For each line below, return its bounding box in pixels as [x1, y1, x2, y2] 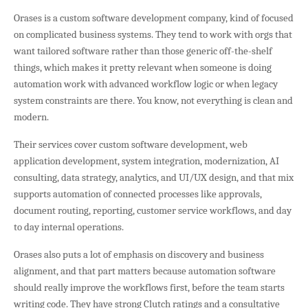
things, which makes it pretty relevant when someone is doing [14, 60, 272, 74]
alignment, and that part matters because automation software [14, 264, 276, 277]
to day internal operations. [14, 220, 124, 233]
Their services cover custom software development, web [14, 137, 247, 151]
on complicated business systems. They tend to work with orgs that [14, 27, 292, 41]
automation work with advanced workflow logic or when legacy [14, 77, 278, 90]
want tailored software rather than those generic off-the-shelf [14, 44, 272, 57]
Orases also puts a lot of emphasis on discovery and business [14, 247, 264, 261]
